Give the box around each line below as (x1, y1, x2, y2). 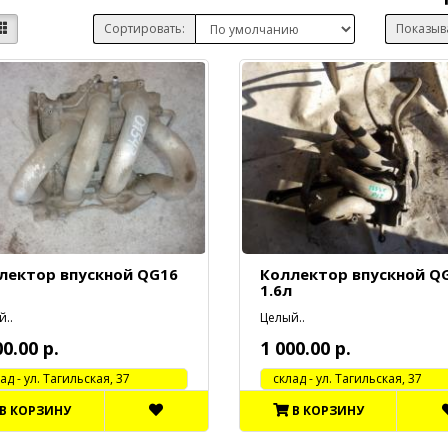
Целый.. (259, 309, 305, 327)
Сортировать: (103, 20, 185, 37)
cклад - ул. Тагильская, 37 (260, 370, 422, 388)
